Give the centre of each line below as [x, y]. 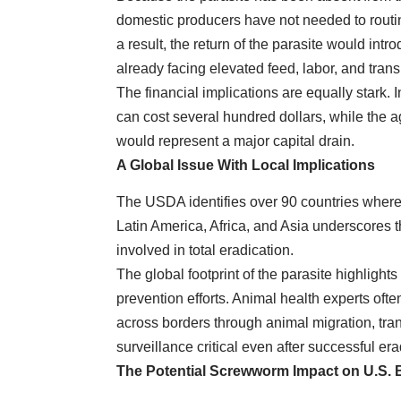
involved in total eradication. [205, 250]
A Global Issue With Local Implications [246, 165]
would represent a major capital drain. [235, 141]
